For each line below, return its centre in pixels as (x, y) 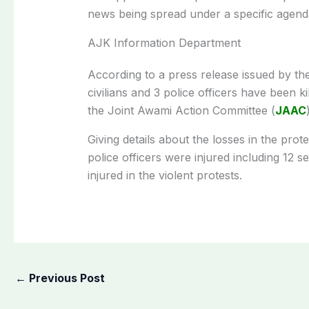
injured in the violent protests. (165, 175)
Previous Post (66, 278)
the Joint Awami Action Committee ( (181, 110)
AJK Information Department (164, 42)
